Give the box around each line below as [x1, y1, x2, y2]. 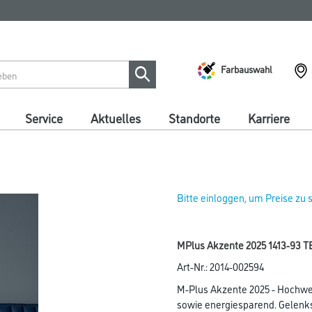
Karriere [248, 109, 290, 126]
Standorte [169, 109, 220, 126]
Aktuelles [91, 109, 141, 126]
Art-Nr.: [177, 258, 210, 274]
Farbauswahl [221, 61, 272, 75]
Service [25, 109, 63, 126]
